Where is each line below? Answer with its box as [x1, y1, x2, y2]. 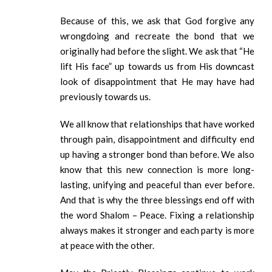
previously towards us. [60, 91, 152, 103]
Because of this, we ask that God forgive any [60, 15, 254, 27]
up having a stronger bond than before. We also [60, 149, 254, 160]
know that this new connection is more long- [60, 164, 254, 175]
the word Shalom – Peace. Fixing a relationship [60, 209, 254, 221]
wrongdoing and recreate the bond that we [60, 30, 254, 42]
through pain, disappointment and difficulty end [60, 134, 254, 145]
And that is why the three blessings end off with [60, 194, 254, 206]
